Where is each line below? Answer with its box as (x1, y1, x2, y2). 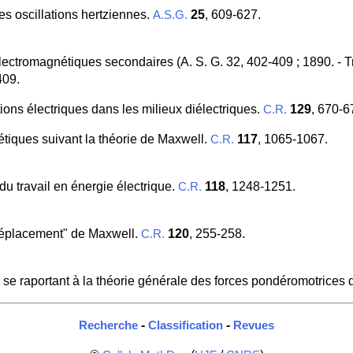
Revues (233, 319, 274, 333)
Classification (148, 319, 223, 333)
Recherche (79, 319, 138, 333)
